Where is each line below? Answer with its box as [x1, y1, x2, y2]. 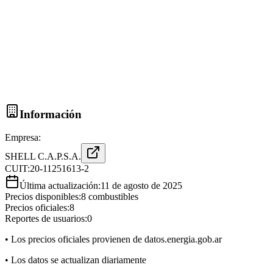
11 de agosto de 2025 [101, 180, 182, 191]
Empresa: [5, 132, 41, 143]
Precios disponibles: [5, 191, 81, 202]
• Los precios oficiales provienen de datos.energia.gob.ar [5, 234, 222, 245]
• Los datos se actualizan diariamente [5, 255, 146, 266]
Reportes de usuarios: [5, 213, 87, 224]
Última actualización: [19, 180, 101, 191]
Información [19, 107, 82, 121]
